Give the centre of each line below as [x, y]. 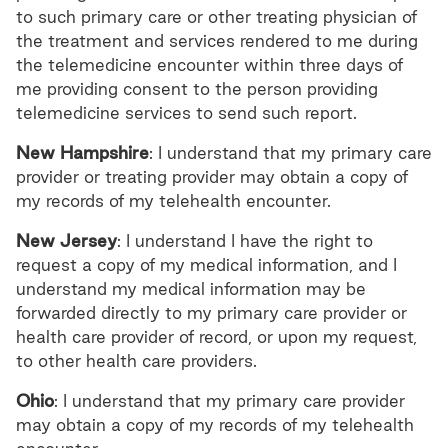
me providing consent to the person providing [197, 88]
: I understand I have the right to [245, 240]
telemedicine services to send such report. [186, 112]
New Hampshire [82, 152]
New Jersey [66, 240]
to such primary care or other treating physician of [216, 16]
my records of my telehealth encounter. [173, 200]
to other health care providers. [136, 360]
